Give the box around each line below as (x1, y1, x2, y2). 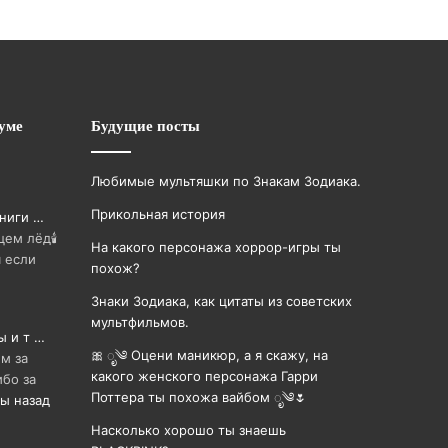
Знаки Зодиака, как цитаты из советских (91, 293, 352, 309)
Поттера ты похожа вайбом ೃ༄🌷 (91, 389, 307, 405)
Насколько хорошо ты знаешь (91, 422, 286, 438)
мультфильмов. (91, 314, 189, 330)
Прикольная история (91, 206, 225, 222)
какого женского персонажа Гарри (91, 368, 318, 384)
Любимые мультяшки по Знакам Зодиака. (91, 173, 361, 189)
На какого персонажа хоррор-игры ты (91, 239, 341, 255)
